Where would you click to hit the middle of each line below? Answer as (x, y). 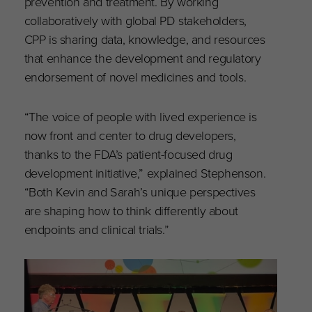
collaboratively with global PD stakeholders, (135, 19)
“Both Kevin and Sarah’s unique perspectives (140, 191)
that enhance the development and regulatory (142, 57)
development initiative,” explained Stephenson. (145, 172)
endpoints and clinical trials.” (98, 228)
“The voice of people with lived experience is (140, 116)
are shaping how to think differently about (131, 210)
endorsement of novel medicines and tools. (136, 76)
